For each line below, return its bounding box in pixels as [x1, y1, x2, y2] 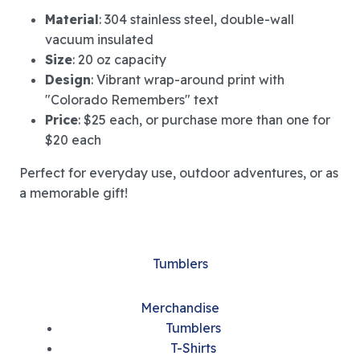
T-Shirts [170, 340, 216, 357]
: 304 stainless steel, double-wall [99, 11, 294, 28]
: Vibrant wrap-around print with [91, 72, 284, 88]
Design [45, 72, 91, 88]
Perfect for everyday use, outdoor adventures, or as [19, 165, 338, 182]
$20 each [45, 132, 101, 149]
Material [45, 11, 99, 28]
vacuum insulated [45, 31, 153, 48]
